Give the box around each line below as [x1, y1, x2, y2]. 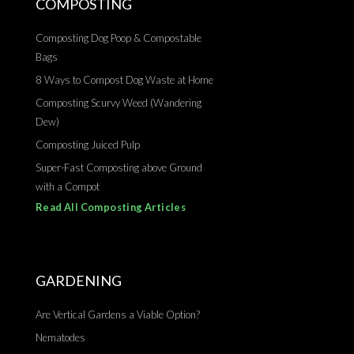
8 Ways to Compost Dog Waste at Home [36, 73, 213, 87]
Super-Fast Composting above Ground [36, 161, 202, 175]
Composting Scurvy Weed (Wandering [36, 96, 201, 110]
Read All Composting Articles [36, 201, 186, 214]
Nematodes [36, 331, 85, 345]
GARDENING [36, 272, 122, 290]
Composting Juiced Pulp [36, 138, 140, 152]
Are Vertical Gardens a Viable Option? [36, 308, 200, 322]
